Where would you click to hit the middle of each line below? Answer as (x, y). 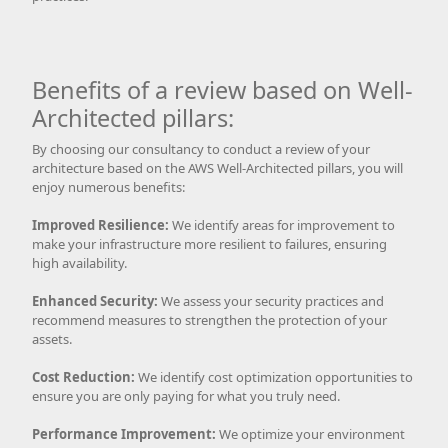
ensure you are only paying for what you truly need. (186, 395)
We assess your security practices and (271, 300)
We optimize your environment (310, 433)
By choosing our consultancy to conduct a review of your (201, 148)
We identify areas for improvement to (282, 224)
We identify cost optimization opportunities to (274, 376)
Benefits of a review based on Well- (222, 89)
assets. (52, 338)
